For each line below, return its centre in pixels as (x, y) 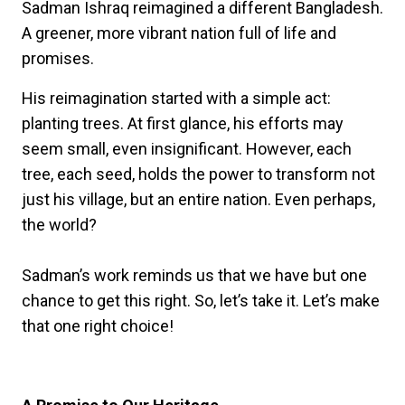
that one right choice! (98, 326)
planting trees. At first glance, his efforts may (183, 124)
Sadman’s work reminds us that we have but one (194, 276)
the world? (59, 225)
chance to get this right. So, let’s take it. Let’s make (201, 301)
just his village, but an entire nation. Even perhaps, (198, 200)
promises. (58, 59)
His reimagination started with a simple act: (176, 99)
